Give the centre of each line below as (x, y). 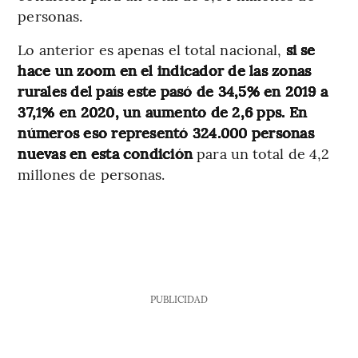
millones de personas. (91, 173)
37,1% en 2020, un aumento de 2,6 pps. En (162, 111)
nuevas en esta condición (105, 153)
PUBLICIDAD (179, 298)
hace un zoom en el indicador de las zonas (165, 70)
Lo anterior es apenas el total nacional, (152, 49)
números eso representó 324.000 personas (166, 132)
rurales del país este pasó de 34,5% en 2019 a (173, 90)
